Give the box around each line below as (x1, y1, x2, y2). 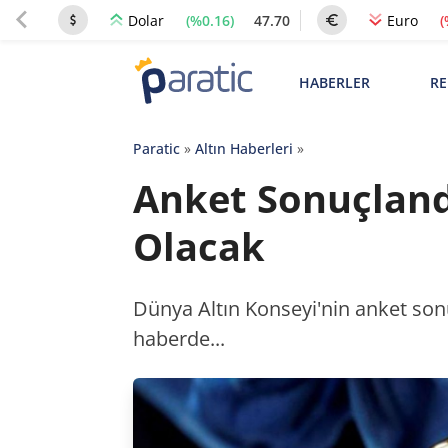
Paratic (132, 139, 180, 158)
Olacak (132, 220, 265, 272)
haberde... (132, 325, 225, 352)
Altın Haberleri (194, 139, 293, 158)
